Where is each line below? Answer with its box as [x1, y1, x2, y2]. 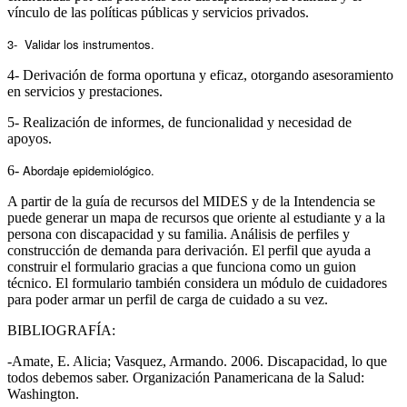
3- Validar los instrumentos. [7, 35, 154, 53]
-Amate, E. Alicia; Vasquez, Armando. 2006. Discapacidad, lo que [7, 352, 387, 369]
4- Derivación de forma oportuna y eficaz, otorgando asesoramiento [7, 66, 393, 83]
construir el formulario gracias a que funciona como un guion [7, 258, 356, 274]
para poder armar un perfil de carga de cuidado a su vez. [7, 291, 328, 307]
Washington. [7, 385, 79, 402]
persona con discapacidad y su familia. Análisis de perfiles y [7, 225, 350, 242]
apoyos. [7, 130, 55, 146]
